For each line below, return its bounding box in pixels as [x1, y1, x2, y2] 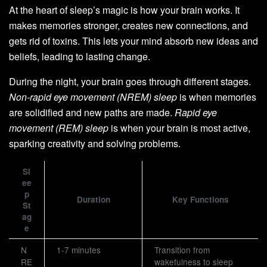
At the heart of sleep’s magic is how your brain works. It [9, 3, 240, 17]
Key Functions [172, 194, 229, 206]
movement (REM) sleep [9, 121, 108, 135]
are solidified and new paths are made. [9, 105, 175, 120]
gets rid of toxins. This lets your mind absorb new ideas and [9, 34, 258, 48]
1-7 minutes [57, 244, 101, 256]
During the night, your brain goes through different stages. [9, 74, 251, 89]
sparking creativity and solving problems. [9, 136, 181, 151]
